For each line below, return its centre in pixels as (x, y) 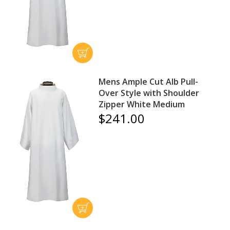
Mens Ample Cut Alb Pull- (149, 81)
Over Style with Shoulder (149, 93)
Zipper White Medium (142, 104)
